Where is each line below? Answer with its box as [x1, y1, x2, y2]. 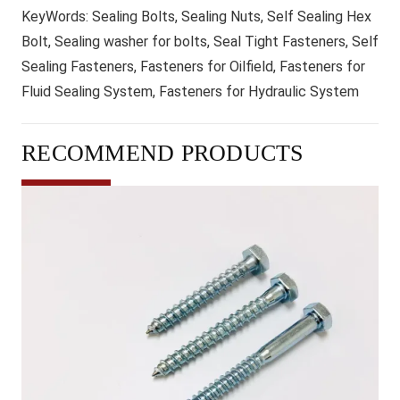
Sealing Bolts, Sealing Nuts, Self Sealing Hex [88, 7, 371, 25]
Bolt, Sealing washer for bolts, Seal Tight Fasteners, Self [21, 32, 379, 50]
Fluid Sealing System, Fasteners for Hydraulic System [21, 82, 359, 100]
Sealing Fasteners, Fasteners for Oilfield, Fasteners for [21, 57, 365, 75]
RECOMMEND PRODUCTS [21, 139, 304, 166]
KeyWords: [21, 7, 88, 25]
